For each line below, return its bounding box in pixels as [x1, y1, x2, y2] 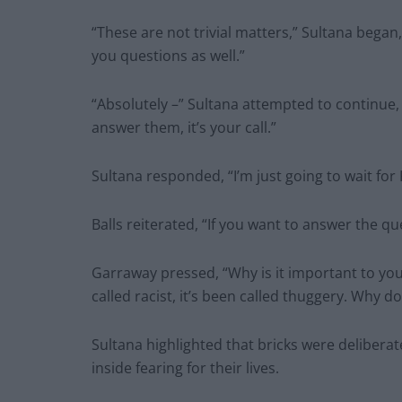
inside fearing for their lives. [92, 358, 279, 379]
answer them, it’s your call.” [92, 118, 276, 138]
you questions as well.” [92, 46, 245, 66]
